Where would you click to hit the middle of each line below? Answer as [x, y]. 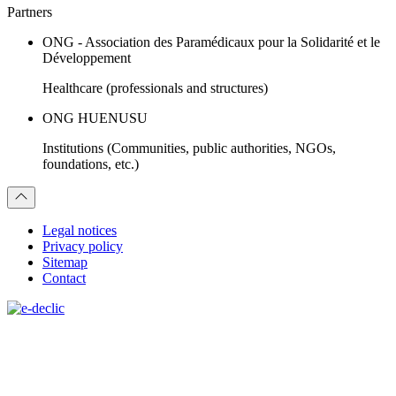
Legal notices [80, 230]
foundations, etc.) [91, 164]
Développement [87, 57]
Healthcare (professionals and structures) [155, 88]
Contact [64, 278]
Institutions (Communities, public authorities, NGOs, [189, 148]
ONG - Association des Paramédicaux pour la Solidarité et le [211, 42]
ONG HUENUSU [95, 118]
